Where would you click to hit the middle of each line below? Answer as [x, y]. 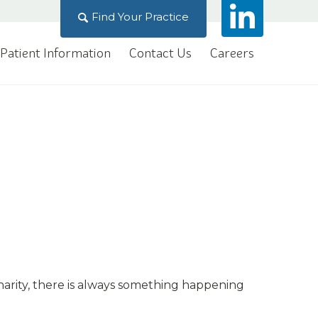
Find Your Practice [140, 17]
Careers [232, 53]
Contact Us [160, 53]
